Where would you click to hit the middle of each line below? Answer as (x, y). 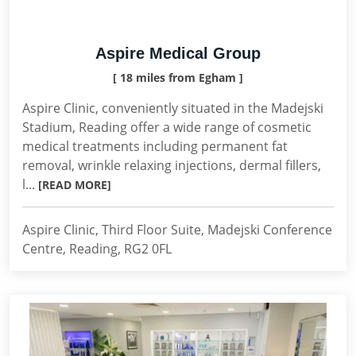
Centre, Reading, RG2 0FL (97, 249)
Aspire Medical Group (178, 53)
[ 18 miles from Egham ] (178, 77)
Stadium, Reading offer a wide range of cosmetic (167, 127)
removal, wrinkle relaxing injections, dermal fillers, (172, 165)
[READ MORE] (75, 185)
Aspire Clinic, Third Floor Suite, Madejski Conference (177, 230)
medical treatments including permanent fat (155, 146)
